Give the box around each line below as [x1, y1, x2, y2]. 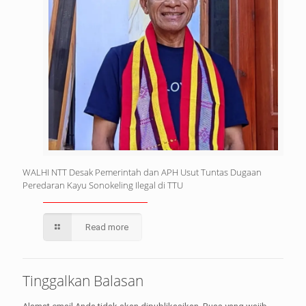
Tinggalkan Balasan [23, 270, 143, 290]
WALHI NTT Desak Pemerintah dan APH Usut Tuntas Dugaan [23, 165, 262, 178]
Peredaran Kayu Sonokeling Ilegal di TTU [23, 178, 183, 191]
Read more [85, 221, 129, 232]
